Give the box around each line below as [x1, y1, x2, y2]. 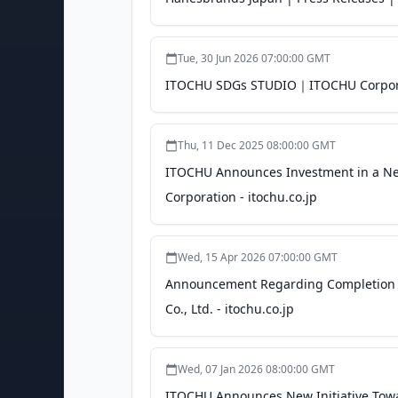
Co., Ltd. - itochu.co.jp [165, 300, 294, 317]
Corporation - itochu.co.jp [165, 188, 317, 205]
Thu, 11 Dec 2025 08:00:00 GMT [178, 138, 336, 153]
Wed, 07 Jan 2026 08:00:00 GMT [178, 362, 335, 377]
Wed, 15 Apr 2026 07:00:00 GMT [178, 250, 338, 265]
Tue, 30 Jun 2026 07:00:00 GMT [178, 51, 330, 66]
